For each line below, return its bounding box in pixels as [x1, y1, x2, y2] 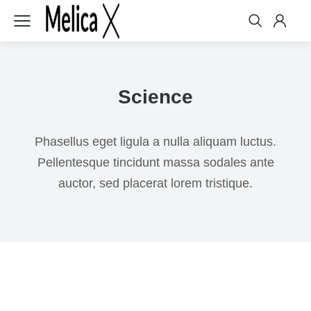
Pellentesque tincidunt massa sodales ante [37, 155, 274, 169]
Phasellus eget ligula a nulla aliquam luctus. [35, 135, 276, 149]
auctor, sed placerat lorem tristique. [58, 176, 253, 190]
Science [118, 86, 193, 108]
